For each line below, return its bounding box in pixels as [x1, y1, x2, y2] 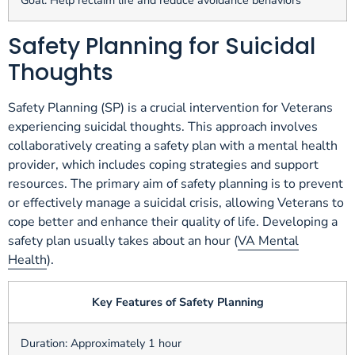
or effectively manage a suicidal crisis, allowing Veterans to [8, 194, 344, 212]
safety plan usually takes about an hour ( [8, 232, 238, 250]
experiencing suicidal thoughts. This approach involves [8, 118, 318, 136]
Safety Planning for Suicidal [8, 31, 315, 63]
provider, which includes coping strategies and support [8, 156, 319, 174]
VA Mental [238, 232, 299, 250]
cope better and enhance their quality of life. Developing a [8, 213, 338, 231]
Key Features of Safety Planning [91, 293, 264, 310]
